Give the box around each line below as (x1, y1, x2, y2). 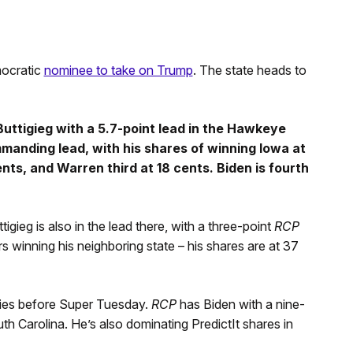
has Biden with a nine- (179, 295, 305, 312)
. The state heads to (192, 61, 307, 78)
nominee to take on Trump (43, 61, 193, 78)
